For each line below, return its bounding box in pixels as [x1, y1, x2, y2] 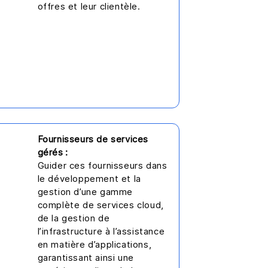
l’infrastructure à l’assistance [37, 226, 165, 237]
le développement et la [37, 173, 141, 184]
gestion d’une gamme [37, 186, 133, 197]
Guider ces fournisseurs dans [37, 160, 167, 171]
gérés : [37, 147, 68, 158]
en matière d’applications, [37, 239, 152, 250]
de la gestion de [37, 212, 110, 224]
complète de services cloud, [37, 199, 164, 211]
